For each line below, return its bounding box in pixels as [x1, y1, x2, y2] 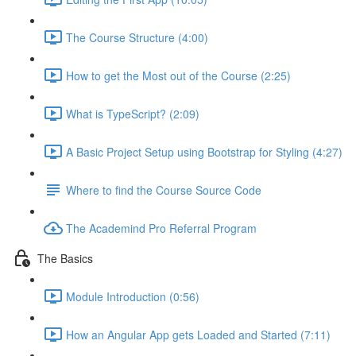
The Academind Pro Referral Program [66, 219, 257, 236]
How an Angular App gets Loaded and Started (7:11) [66, 326, 331, 342]
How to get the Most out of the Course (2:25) [66, 67, 291, 83]
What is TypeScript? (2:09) [66, 105, 199, 122]
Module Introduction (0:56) [66, 288, 199, 304]
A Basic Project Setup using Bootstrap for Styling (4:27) [66, 143, 342, 160]
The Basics [37, 250, 93, 266]
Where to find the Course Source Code [66, 181, 261, 198]
